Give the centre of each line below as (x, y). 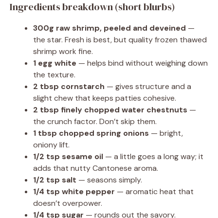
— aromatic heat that (154, 191)
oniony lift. (51, 145)
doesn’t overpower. (68, 203)
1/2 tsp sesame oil (68, 156)
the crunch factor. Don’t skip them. (95, 121)
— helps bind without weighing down (142, 63)
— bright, (166, 133)
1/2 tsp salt (55, 180)
